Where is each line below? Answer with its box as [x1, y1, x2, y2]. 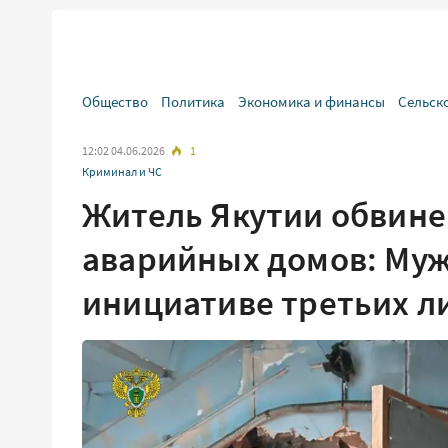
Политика [161, 92, 225, 111]
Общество [82, 92, 148, 111]
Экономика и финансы [238, 92, 385, 111]
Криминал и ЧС [82, 164, 162, 179]
